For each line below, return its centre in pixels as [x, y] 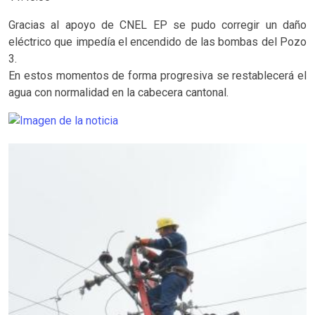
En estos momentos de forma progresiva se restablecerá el [157, 76]
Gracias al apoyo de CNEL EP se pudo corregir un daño [157, 25]
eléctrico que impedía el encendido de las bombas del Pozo [157, 42]
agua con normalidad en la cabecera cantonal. [118, 92]
